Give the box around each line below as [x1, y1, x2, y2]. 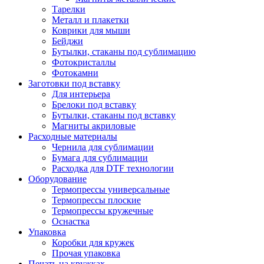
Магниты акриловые [52, 121, 136, 131]
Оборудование [28, 174, 87, 184]
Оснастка [52, 216, 90, 227]
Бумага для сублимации [52, 153, 148, 163]
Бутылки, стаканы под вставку [52, 110, 176, 121]
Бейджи [52, 36, 83, 47]
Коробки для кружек [52, 237, 134, 248]
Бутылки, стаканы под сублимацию [52, 47, 196, 57]
